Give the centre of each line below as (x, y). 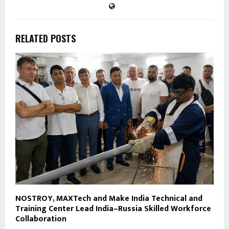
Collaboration (41, 219)
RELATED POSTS (45, 38)
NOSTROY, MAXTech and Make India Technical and (109, 199)
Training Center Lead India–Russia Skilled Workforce (113, 209)
